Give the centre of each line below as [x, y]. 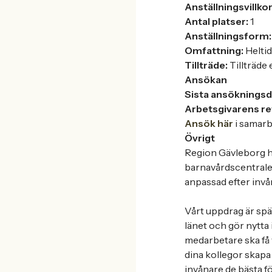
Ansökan [206, 80]
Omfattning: [214, 50]
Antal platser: [216, 21]
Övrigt [200, 138]
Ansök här [209, 123]
